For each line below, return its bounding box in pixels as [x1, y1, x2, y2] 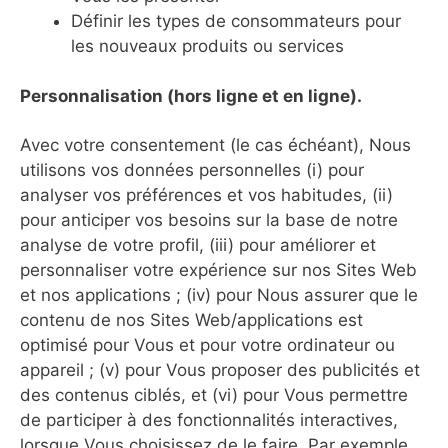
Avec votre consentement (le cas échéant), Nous [20, 135, 411, 155]
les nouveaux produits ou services [71, 35, 344, 56]
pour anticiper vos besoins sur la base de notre [20, 210, 398, 230]
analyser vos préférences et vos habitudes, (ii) [20, 185, 393, 205]
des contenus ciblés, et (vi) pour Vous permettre [20, 385, 408, 405]
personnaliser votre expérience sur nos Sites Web [20, 260, 417, 280]
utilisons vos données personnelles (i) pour [20, 160, 364, 180]
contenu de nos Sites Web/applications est [20, 310, 363, 330]
